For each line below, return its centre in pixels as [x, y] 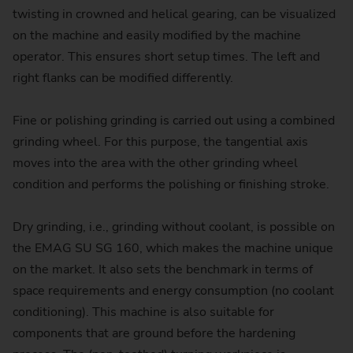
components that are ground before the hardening [154, 334]
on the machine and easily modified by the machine [157, 35]
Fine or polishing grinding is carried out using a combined [174, 121]
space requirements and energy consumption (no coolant [173, 291]
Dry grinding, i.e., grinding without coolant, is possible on [174, 227]
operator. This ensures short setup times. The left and [166, 56]
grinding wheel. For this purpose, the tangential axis [160, 142]
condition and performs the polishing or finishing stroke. [171, 185]
